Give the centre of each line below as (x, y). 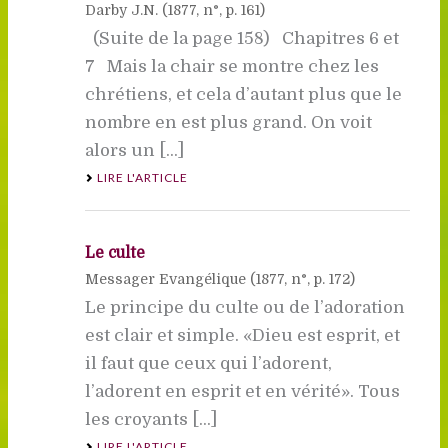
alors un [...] (134, 150)
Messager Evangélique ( (170, 278)
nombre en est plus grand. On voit (228, 122)
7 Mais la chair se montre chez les (231, 66)
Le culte (114, 252)
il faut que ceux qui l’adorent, (208, 363)
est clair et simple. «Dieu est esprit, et (242, 335)
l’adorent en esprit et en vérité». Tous (242, 391)
